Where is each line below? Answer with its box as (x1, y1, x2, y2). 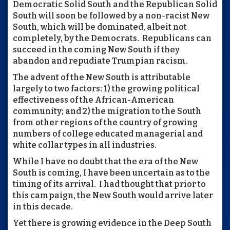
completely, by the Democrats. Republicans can (13, 33, 212, 43)
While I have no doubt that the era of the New (13, 156, 198, 166)
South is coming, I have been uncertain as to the (13, 167, 210, 178)
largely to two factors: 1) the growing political (13, 83, 200, 93)
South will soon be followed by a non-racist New (13, 10, 209, 21)
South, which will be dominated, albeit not (13, 22, 187, 32)
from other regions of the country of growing (13, 117, 198, 127)
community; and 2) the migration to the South (13, 106, 201, 116)
